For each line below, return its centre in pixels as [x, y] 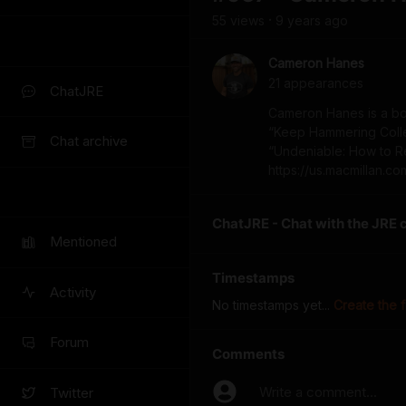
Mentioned [83, 242]
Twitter [72, 392]
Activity [73, 292]
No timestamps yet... [273, 305]
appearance [319, 83]
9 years [298, 20]
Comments [248, 354]
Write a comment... [318, 392]
